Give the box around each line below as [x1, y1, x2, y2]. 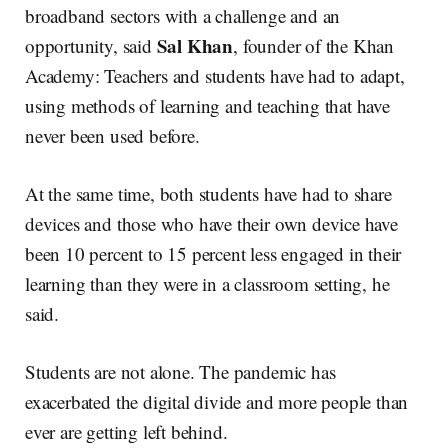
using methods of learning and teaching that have [25, 93, 390, 118]
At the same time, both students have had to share [25, 181, 392, 206]
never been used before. [25, 123, 200, 148]
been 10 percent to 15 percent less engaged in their [25, 241, 402, 266]
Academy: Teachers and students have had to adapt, [25, 63, 405, 88]
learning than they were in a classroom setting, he [25, 271, 390, 296]
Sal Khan [156, 32, 234, 59]
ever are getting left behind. [25, 419, 228, 444]
